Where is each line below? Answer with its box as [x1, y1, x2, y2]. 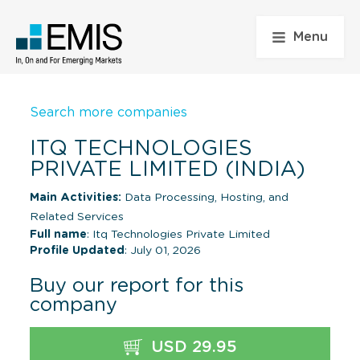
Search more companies [30, 105, 187, 119]
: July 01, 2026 [125, 244, 201, 256]
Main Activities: [30, 191, 121, 203]
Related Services [30, 211, 124, 223]
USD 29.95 [145, 338, 237, 355]
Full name [30, 228, 87, 240]
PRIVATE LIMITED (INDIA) [30, 158, 305, 180]
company [30, 295, 117, 315]
